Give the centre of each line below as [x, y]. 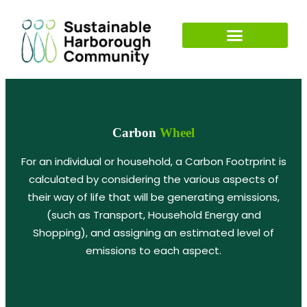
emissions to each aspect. [153, 251]
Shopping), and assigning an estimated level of [153, 233]
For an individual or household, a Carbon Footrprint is [153, 162]
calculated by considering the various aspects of [153, 180]
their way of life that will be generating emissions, [153, 197]
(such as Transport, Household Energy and [153, 215]
